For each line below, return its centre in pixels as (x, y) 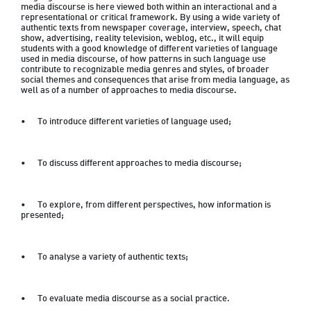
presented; (44, 216)
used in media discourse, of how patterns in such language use (143, 59)
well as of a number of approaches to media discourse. (131, 91)
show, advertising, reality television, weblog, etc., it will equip (142, 39)
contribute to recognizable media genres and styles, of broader (145, 70)
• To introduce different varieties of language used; (135, 122)
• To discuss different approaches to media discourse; (142, 163)
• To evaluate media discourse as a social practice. (135, 299)
